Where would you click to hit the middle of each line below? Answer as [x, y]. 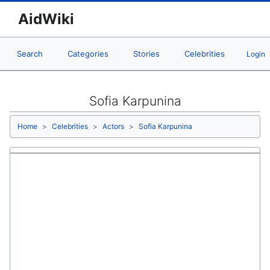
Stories [146, 54]
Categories [88, 54]
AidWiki [46, 19]
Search [30, 54]
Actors [113, 127]
